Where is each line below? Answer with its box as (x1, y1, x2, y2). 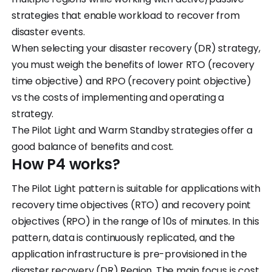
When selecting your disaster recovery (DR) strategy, (12, 41, 260, 55)
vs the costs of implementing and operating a (12, 90, 225, 104)
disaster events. (12, 24, 85, 39)
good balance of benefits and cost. (12, 139, 174, 154)
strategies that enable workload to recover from (12, 8, 240, 22)
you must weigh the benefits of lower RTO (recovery (12, 57, 254, 72)
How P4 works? (12, 154, 120, 174)
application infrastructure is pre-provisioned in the (12, 246, 247, 261)
